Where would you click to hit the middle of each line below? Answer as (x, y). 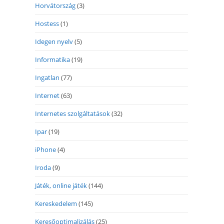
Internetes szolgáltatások (72, 113)
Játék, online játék (61, 185)
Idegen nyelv (54, 41)
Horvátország (55, 5)
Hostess (47, 23)
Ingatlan (47, 77)
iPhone (45, 149)
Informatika (52, 59)
